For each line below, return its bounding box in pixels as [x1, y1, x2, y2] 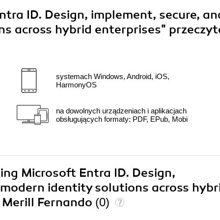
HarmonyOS [56, 81, 97, 89]
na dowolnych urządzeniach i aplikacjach [56, 107, 187, 115]
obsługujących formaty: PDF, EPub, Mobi [56, 115, 188, 124]
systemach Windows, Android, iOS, [56, 72, 169, 81]
